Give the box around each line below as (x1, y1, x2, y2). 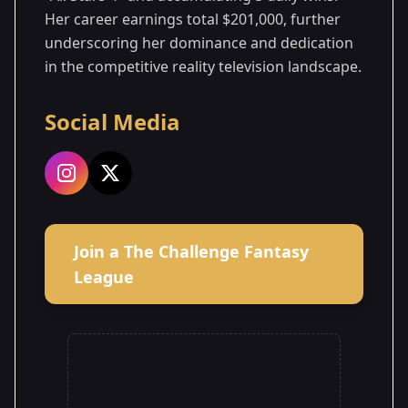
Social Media (45, 106, 180, 137)
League (74, 265, 134, 288)
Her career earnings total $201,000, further (45, 8, 341, 29)
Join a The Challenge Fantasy (74, 240, 309, 262)
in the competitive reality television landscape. (45, 56, 362, 76)
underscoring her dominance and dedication (45, 32, 353, 53)
